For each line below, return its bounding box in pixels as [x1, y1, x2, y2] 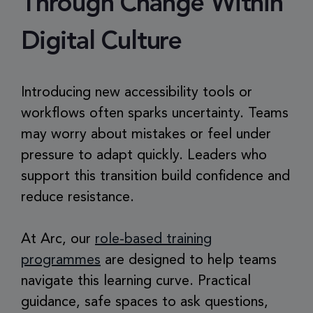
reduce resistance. [21, 191, 134, 205]
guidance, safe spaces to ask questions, [21, 296, 268, 310]
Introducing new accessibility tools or [21, 86, 252, 100]
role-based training [95, 233, 212, 247]
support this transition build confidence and [21, 170, 290, 184]
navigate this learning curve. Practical [21, 275, 251, 289]
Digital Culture [21, 30, 182, 55]
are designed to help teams [101, 254, 277, 268]
